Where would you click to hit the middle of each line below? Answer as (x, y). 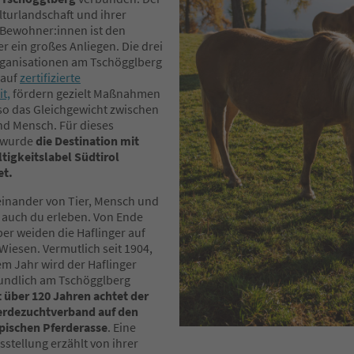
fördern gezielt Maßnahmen (85, 94)
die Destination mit (87, 141)
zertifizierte (50, 78)
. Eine (122, 328)
